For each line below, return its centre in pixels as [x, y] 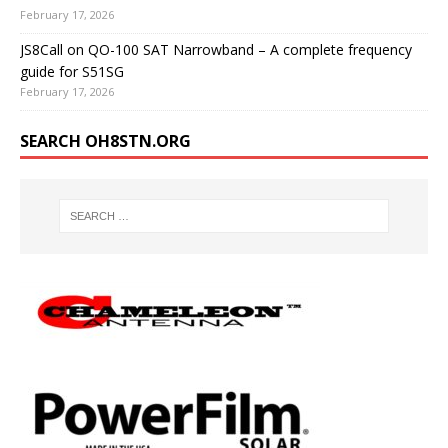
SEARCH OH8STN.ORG [105, 141]
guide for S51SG [72, 72]
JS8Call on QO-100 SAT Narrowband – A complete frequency [216, 50]
